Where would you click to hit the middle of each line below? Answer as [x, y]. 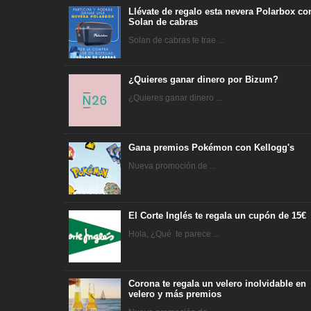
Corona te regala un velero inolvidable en [218, 284]
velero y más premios [175, 294]
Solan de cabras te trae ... [177, 40]
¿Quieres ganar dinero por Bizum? [204, 80]
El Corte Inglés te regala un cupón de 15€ [218, 216]
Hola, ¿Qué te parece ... [174, 234]
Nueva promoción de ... [173, 166]
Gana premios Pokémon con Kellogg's [212, 148]
